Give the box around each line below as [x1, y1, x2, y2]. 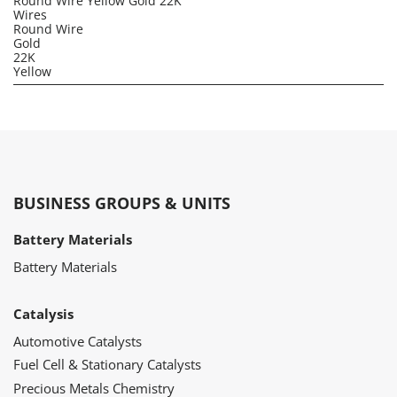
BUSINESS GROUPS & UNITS [13, 192, 230, 214]
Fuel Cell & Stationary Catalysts [13, 355, 201, 374]
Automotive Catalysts [13, 331, 142, 350]
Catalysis [13, 304, 74, 323]
